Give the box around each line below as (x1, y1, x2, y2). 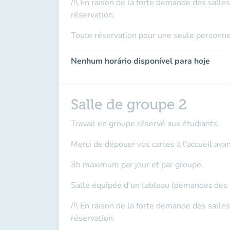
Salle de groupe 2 (71, 97, 187, 113)
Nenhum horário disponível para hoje (71, 55, 210, 67)
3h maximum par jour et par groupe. (71, 159, 203, 170)
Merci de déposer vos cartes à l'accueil (71, 139, 212, 150)
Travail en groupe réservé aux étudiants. (71, 118, 221, 129)
